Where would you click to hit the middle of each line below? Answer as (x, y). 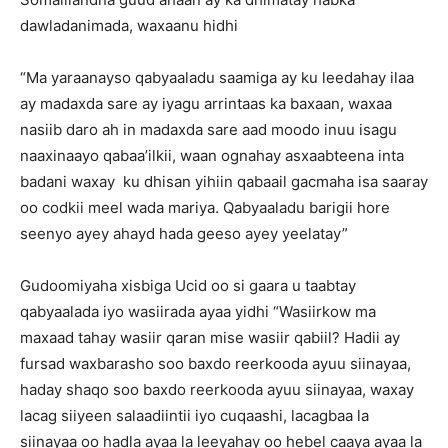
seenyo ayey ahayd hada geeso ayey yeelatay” (184, 233)
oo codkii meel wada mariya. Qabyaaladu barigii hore (205, 207)
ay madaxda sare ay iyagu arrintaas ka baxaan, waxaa (206, 103)
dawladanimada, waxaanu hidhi (129, 25)
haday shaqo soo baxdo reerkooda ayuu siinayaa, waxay (217, 389)
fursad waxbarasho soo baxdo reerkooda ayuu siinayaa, (215, 363)
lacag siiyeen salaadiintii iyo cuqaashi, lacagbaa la (194, 415)
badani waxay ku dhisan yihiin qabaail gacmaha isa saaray (224, 181)
